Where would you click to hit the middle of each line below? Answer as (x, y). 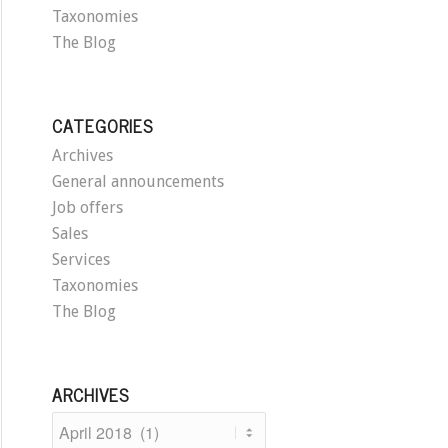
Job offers (88, 208)
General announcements (138, 182)
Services (81, 260)
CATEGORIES (103, 126)
